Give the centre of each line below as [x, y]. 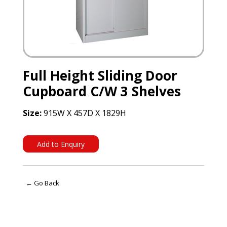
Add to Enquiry [61, 144]
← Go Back [42, 183]
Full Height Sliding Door [100, 76]
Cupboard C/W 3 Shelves [102, 91]
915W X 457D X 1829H [84, 113]
